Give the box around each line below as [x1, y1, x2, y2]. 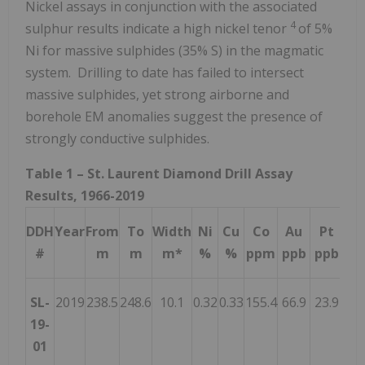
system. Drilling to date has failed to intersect [25, 63, 304, 81]
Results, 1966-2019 [25, 186, 144, 204]
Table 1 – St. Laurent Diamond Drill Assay [25, 164, 292, 182]
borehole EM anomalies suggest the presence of [25, 107, 323, 125]
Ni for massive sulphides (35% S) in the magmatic [25, 41, 323, 59]
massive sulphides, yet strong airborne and [25, 85, 289, 103]
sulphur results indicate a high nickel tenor [25, 19, 290, 37]
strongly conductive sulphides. [25, 129, 209, 147]
